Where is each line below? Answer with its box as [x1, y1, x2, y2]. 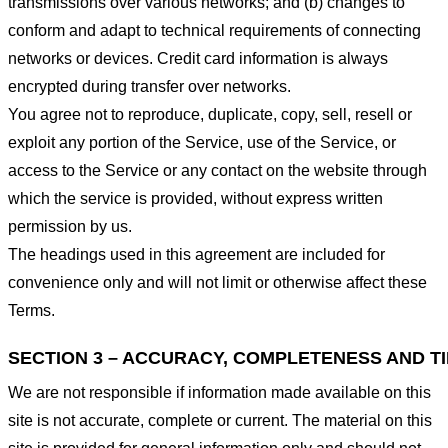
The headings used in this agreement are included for [8, 246, 385, 264]
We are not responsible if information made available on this [8, 384, 431, 402]
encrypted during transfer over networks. [8, 78, 291, 96]
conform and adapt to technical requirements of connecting [8, 22, 421, 40]
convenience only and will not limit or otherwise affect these [8, 274, 427, 292]
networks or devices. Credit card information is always [8, 50, 388, 68]
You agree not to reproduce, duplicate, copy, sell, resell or [8, 106, 412, 124]
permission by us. [8, 218, 132, 236]
